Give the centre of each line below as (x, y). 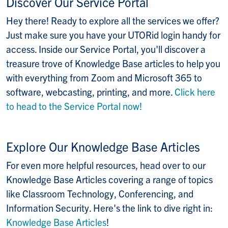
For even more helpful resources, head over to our (106, 165)
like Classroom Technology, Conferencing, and (100, 194)
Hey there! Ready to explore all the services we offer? (113, 21)
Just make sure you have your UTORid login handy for (113, 35)
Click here (195, 92)
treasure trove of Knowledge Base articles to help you (113, 63)
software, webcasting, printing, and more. (90, 92)
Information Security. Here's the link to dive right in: (109, 208)
